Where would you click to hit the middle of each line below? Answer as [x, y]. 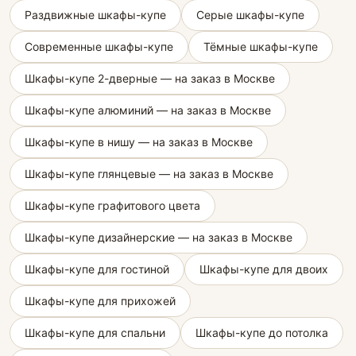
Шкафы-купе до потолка [262, 333]
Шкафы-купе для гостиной [97, 269]
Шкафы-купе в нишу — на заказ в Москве [139, 142]
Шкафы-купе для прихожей [100, 301]
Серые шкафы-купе [250, 15]
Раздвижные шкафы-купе [95, 15]
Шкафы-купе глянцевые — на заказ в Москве [149, 174]
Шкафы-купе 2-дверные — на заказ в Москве [150, 78]
